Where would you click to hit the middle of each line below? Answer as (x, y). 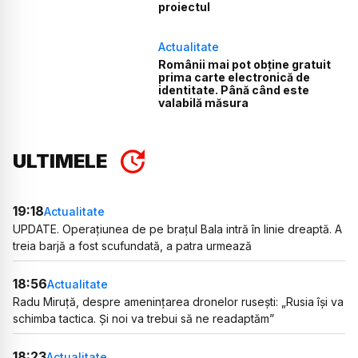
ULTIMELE (60, 161)
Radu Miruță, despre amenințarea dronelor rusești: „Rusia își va (178, 302)
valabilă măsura (204, 103)
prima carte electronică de (235, 78)
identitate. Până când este (234, 90)
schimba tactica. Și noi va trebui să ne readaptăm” (143, 319)
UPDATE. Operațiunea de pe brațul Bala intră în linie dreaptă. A (177, 229)
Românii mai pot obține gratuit (245, 65)
